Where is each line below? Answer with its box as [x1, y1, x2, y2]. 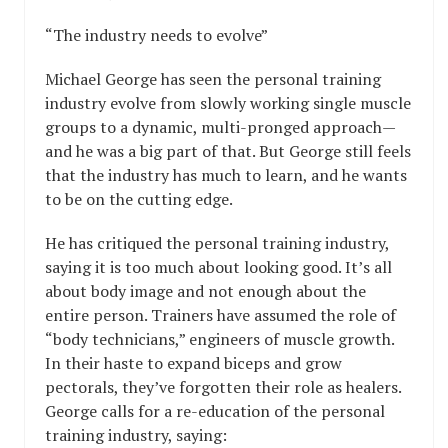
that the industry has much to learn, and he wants [45, 164, 407, 186]
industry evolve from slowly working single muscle [45, 92, 411, 114]
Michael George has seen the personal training [45, 68, 381, 90]
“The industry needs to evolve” [45, 24, 268, 46]
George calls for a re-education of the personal [45, 400, 385, 422]
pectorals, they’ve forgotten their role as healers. [45, 376, 401, 398]
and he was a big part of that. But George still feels [45, 140, 411, 162]
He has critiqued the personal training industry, [45, 232, 389, 254]
